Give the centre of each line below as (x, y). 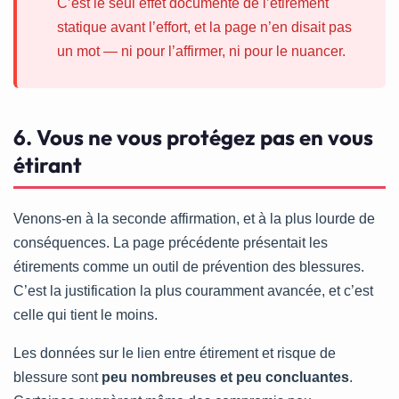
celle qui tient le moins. (85, 315)
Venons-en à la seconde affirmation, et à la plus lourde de (194, 219)
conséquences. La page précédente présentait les (171, 243)
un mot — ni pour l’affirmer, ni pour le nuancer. (201, 52)
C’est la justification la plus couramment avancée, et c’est (193, 291)
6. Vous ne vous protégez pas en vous (193, 138)
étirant (48, 165)
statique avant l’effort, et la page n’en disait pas (204, 28)
